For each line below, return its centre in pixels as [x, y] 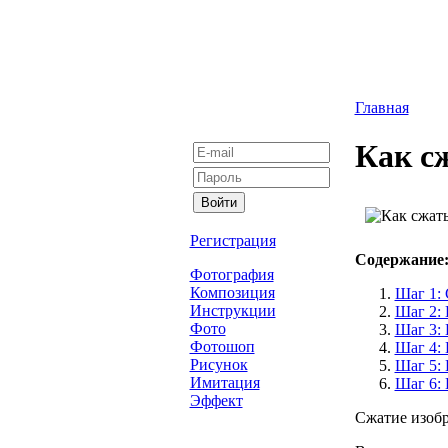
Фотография [231, 274]
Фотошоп [222, 346]
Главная [381, 107]
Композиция [232, 292]
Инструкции [232, 310]
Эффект [216, 400]
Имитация [224, 382]
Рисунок [218, 364]
